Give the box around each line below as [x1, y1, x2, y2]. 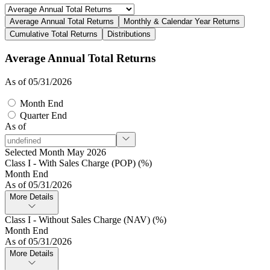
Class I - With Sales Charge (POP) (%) [5, 157, 152, 168]
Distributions [107, 30, 151, 39]
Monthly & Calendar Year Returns [124, 17, 240, 27]
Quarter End [17, 110, 67, 121]
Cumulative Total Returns [10, 30, 98, 39]
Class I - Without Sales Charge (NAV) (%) [5, 214, 166, 225]
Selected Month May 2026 [5, 146, 106, 157]
